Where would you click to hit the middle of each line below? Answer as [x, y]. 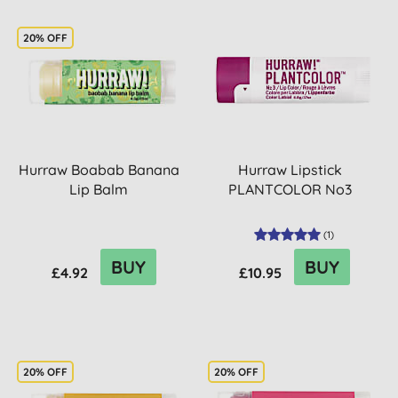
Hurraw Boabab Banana [99, 170]
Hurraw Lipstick [290, 170]
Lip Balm [99, 189]
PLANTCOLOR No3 [290, 189]
